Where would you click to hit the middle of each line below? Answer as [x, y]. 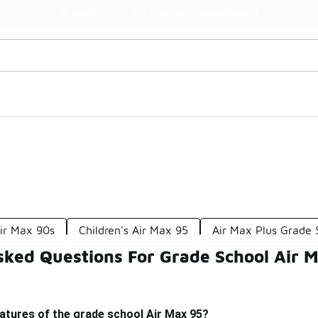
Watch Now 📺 [228, 13]
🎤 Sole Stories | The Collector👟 [128, 13]
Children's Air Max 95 [134, 230]
